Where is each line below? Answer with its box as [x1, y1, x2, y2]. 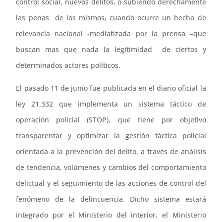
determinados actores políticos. [16, 60, 121, 70]
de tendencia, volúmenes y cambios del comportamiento [16, 162, 206, 172]
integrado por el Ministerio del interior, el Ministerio [16, 210, 206, 220]
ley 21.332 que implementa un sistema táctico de [16, 99, 206, 109]
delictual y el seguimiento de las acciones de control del [16, 178, 206, 188]
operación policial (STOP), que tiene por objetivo [16, 114, 206, 124]
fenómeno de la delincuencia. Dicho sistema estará [16, 194, 206, 204]
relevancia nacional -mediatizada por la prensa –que [16, 28, 206, 38]
